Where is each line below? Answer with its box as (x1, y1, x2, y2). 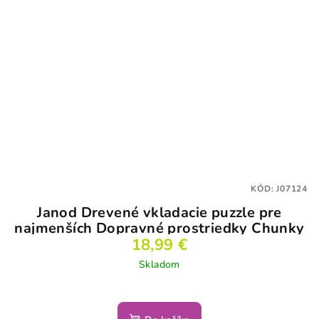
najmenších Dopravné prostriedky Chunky (14, 218, 305, 238)
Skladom (139, 257, 180, 271)
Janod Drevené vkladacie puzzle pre (37, 202, 282, 222)
